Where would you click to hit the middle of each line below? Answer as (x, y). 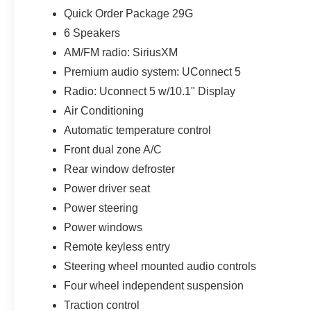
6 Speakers (92, 33)
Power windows (103, 227)
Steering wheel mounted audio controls (160, 266)
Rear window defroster (120, 169)
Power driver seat (107, 188)
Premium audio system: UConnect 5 (153, 72)
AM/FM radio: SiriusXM (121, 52)
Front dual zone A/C (113, 149)
